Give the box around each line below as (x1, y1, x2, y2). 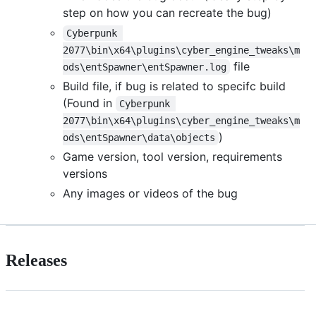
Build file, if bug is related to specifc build (63, 78, 286, 93)
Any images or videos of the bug (63, 186, 238, 200)
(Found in (63, 95, 116, 110)
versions (63, 166, 107, 181)
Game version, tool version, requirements (63, 149, 282, 164)
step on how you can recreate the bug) (63, 5, 272, 20)
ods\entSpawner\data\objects (63, 131, 215, 143)
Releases (6, 250, 67, 269)
